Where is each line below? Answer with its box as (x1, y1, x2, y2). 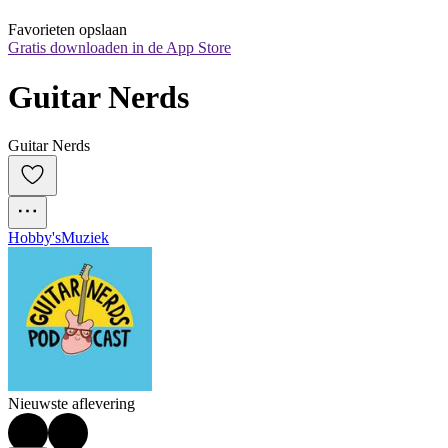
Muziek (61, 229, 109, 247)
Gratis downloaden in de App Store (8, 39, 231, 57)
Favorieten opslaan (8, 21, 127, 39)
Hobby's (8, 229, 61, 247)
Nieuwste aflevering (8, 395, 135, 413)
